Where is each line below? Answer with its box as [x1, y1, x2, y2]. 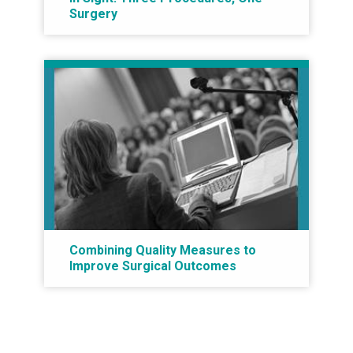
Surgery [69, 6, 117, 22]
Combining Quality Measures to [69, 242, 256, 258]
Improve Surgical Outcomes [69, 258, 236, 273]
